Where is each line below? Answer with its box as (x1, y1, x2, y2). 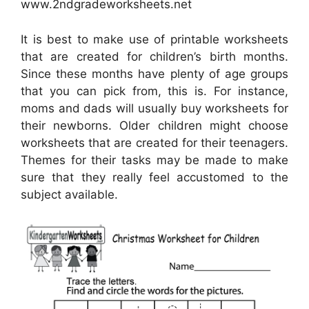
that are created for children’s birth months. (21, 49, 288, 63)
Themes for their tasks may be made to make (21, 152, 288, 167)
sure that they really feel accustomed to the (21, 170, 288, 184)
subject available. (21, 187, 118, 201)
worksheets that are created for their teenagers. (21, 135, 288, 150)
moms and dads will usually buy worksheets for (21, 101, 288, 115)
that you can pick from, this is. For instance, (21, 83, 288, 98)
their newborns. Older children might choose (21, 118, 288, 132)
